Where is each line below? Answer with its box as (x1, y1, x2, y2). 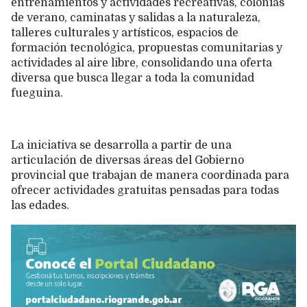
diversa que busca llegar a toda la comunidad (11, 72, 254, 85)
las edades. (11, 199, 69, 212)
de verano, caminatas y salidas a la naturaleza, (11, 12, 260, 25)
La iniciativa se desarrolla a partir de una (11, 139, 232, 152)
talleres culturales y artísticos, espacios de (11, 27, 238, 40)
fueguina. (11, 87, 63, 100)
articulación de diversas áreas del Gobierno (11, 154, 244, 167)
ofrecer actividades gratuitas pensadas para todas (11, 184, 279, 197)
